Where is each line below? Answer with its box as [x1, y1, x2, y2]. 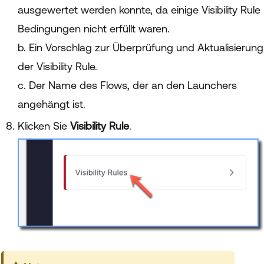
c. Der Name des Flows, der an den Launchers [18, 79, 237, 92]
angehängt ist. [18, 98, 85, 111]
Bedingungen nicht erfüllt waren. [18, 22, 170, 35]
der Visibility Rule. [18, 60, 97, 73]
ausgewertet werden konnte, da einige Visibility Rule [18, 4, 260, 16]
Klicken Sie [18, 120, 70, 133]
